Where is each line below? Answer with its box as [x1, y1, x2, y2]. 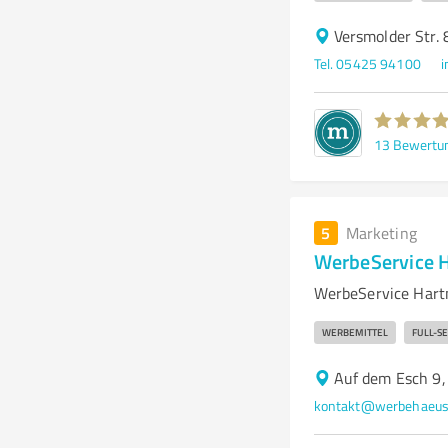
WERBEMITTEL [321, 325, 388, 339]
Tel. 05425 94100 [313, 54, 421, 73]
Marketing [345, 222, 417, 244]
